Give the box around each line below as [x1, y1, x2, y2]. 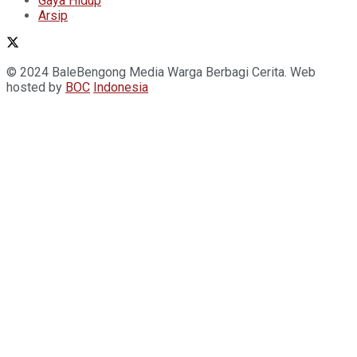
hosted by [6, 79, 65, 95]
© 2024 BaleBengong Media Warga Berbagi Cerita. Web [6, 64, 316, 80]
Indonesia [93, 79, 148, 95]
